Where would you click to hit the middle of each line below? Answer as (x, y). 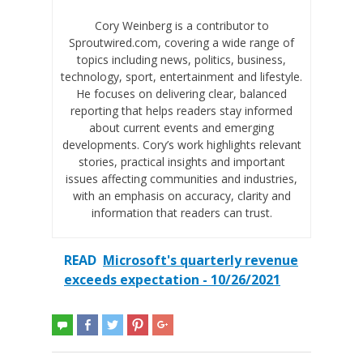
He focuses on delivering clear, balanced (181, 93)
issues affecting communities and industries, (181, 178)
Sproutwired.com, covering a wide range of (181, 42)
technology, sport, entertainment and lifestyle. (181, 76)
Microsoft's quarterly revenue (201, 260)
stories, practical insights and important (181, 161)
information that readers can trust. (181, 212)
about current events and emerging (181, 127)
